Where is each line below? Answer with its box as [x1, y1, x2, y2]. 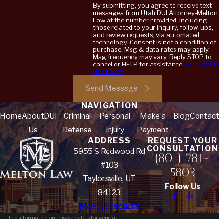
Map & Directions [79, 201, 140, 211]
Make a [139, 111, 166, 121]
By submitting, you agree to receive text [92, 1, 212, 10]
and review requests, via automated [92, 31, 199, 39]
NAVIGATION [81, 100, 138, 110]
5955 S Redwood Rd [73, 146, 146, 156]
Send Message [85, 83, 138, 93]
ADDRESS [88, 135, 131, 145]
